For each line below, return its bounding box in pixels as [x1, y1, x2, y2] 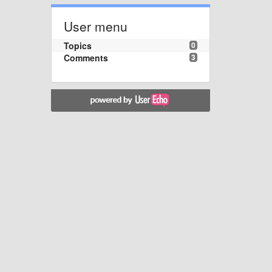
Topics [63, 39, 92, 52]
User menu [63, 16, 127, 35]
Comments [63, 51, 108, 64]
